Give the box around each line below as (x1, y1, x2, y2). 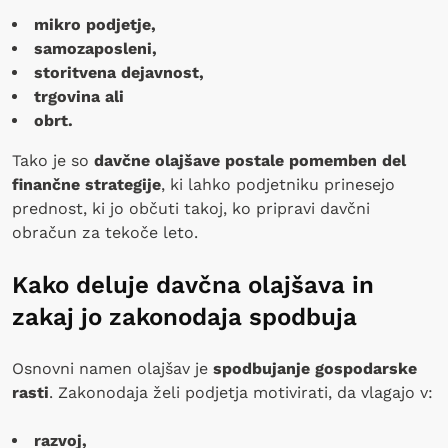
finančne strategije (12, 174, 161, 194)
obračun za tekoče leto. (12, 222, 203, 242)
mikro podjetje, (34, 14, 156, 34)
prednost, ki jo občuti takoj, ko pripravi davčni (12, 198, 370, 218)
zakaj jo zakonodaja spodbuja (12, 302, 364, 331)
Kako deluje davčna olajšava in (12, 270, 374, 299)
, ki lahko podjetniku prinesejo (161, 174, 395, 194)
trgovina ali (34, 86, 124, 106)
